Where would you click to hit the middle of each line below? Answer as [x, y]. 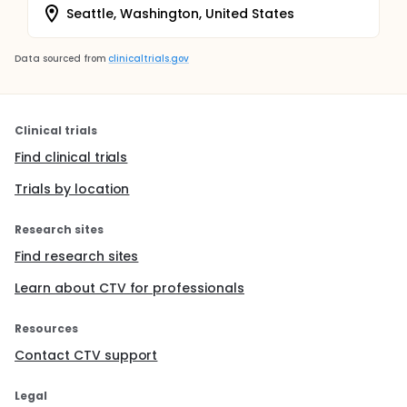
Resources [46, 328]
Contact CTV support [86, 355]
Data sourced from [60, 59]
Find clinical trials [71, 157]
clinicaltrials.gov [149, 59]
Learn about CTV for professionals [130, 288]
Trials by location [72, 189]
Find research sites [77, 256]
